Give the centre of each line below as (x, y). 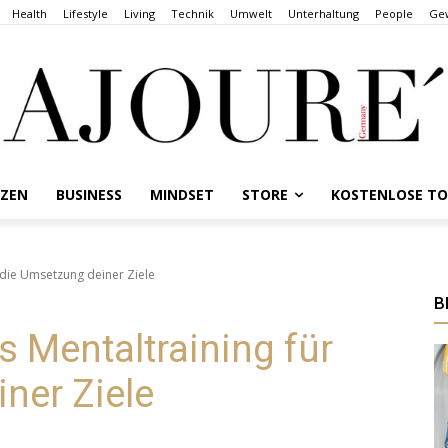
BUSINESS (89, 194)
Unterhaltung (323, 13)
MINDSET (182, 194)
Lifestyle (85, 13)
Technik (192, 13)
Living (139, 13)
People (394, 13)
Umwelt (251, 13)
